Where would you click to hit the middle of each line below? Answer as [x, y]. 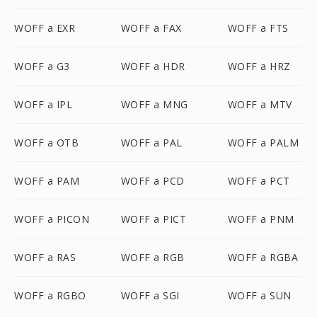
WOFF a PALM [263, 143]
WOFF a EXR [45, 28]
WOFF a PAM [47, 181]
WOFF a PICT [154, 219]
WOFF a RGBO [50, 295]
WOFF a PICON [52, 219]
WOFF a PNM [261, 219]
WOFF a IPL [43, 104]
